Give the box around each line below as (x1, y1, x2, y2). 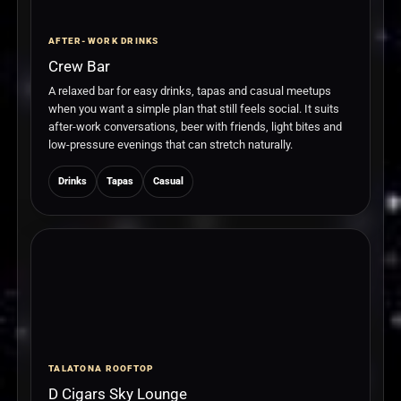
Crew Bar (48, 57, 110, 76)
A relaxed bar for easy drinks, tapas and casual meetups (48, 84, 331, 98)
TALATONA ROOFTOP (48, 363, 155, 374)
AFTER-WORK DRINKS (48, 36, 159, 47)
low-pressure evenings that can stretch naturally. (48, 138, 293, 152)
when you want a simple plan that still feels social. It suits (48, 102, 339, 116)
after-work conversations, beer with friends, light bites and (48, 120, 342, 134)
